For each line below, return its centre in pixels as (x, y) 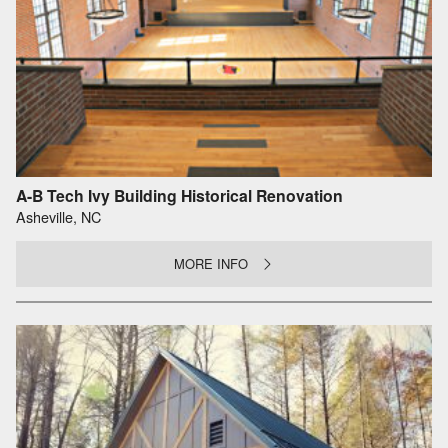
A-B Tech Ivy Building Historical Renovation (179, 195)
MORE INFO (211, 263)
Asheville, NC (58, 217)
